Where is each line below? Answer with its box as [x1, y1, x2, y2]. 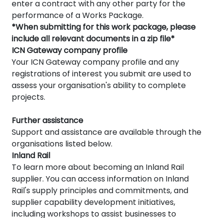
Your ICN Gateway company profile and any [12, 56, 179, 68]
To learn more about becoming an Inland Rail [12, 162, 184, 173]
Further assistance [12, 115, 83, 127]
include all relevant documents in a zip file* [12, 33, 175, 45]
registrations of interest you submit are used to [12, 68, 191, 80]
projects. [12, 91, 45, 103]
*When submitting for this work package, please [12, 21, 196, 33]
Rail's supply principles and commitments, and [12, 185, 188, 197]
